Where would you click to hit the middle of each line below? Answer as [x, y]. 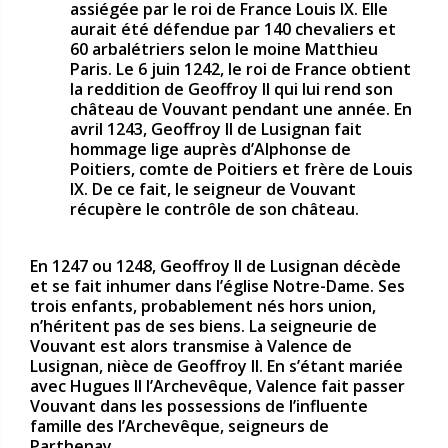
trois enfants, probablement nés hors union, [203, 305]
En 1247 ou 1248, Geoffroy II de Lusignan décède [215, 265]
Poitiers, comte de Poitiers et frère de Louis [241, 169]
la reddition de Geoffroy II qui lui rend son [231, 89]
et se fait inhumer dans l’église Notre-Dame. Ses [217, 285]
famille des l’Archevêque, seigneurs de [179, 425]
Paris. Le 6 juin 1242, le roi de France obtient [240, 69]
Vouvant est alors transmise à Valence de [191, 345]
